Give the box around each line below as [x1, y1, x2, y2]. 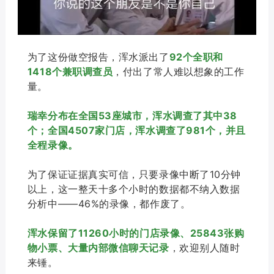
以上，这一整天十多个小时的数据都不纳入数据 [27, 182, 240, 195]
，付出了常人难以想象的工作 [113, 65, 245, 78]
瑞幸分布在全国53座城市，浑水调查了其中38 [27, 109, 237, 122]
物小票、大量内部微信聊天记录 [27, 241, 169, 254]
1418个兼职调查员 [27, 65, 113, 78]
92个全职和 [169, 50, 223, 63]
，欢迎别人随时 [169, 241, 240, 254]
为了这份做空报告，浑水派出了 [27, 50, 169, 63]
